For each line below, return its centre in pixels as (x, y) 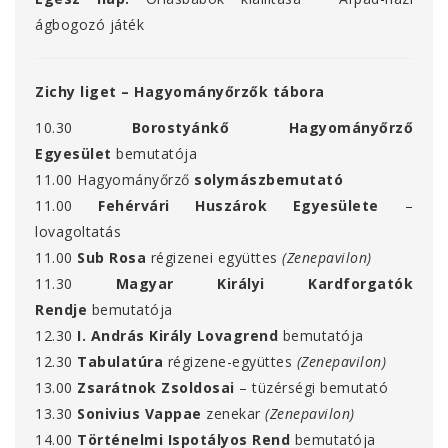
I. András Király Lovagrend (177, 336)
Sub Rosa (111, 258)
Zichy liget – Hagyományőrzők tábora (180, 92)
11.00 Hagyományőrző (112, 180)
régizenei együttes (214, 258)
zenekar (233, 414)
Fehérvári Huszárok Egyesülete (238, 206)
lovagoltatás (78, 232)
